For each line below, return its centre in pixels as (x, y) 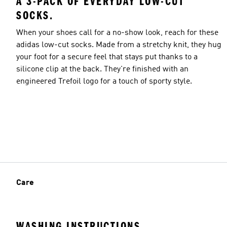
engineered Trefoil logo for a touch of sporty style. (104, 81)
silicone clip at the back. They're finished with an (102, 69)
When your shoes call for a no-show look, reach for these (117, 33)
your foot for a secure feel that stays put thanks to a (107, 57)
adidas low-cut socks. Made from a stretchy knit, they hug (119, 45)
